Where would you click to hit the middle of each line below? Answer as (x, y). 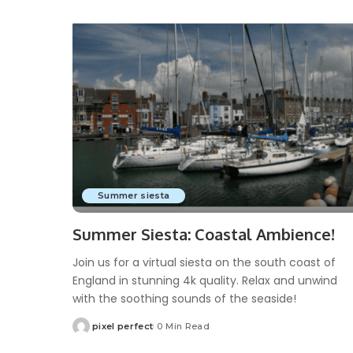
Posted (89, 332)
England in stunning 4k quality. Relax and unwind (205, 280)
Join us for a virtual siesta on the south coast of (204, 262)
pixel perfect (123, 326)
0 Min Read (183, 326)
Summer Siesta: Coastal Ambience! (204, 234)
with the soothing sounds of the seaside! (184, 298)
